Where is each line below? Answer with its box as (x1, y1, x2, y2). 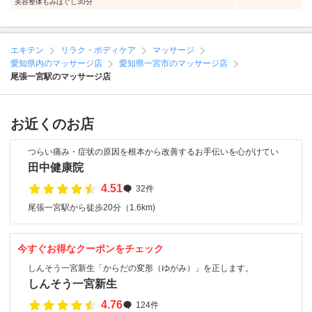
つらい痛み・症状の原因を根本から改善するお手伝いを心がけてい (28, 147, 279, 157)
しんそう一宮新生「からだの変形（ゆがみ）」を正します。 (28, 263, 253, 273)
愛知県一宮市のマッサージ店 (119, 58, 228, 68)
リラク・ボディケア (61, 45, 136, 55)
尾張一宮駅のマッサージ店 (10, 72, 111, 81)
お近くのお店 (10, 116, 94, 132)
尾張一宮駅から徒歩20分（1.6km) (28, 203, 155, 212)
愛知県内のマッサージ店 (10, 58, 102, 68)
